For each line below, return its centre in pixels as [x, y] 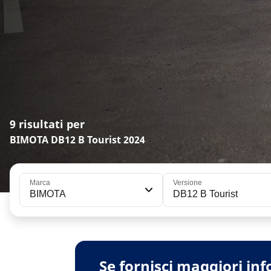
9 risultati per [47, 124]
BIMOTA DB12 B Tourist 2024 [77, 140]
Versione [187, 183]
